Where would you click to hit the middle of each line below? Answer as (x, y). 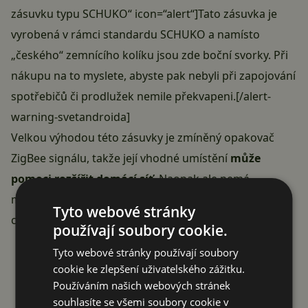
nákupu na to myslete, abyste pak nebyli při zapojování (153, 76)
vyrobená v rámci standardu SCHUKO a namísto (135, 35)
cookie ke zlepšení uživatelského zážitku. (149, 269)
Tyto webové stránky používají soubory (146, 252)
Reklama (154, 241)
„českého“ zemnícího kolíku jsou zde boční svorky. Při (150, 55)
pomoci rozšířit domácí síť (82, 179)
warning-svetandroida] (70, 117)
